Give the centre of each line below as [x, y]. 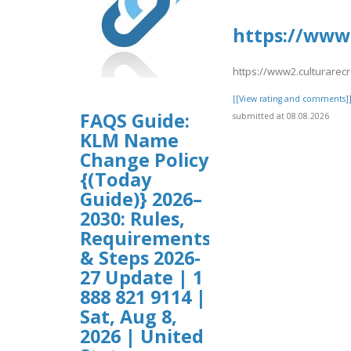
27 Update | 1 [141, 278]
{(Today [116, 180]
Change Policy [144, 160]
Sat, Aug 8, [128, 317]
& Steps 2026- [140, 258]
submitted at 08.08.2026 [281, 116]
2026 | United [142, 337]
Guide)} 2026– [141, 199]
